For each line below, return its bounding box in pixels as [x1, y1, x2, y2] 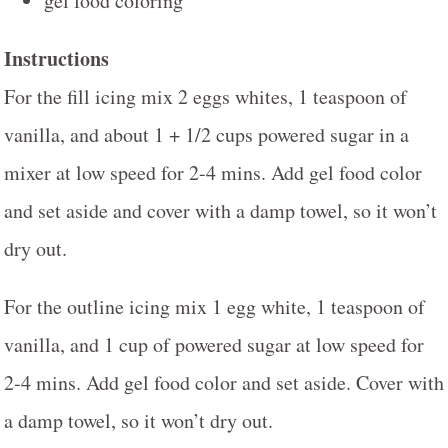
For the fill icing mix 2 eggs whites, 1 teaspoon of [4, 82, 407, 110]
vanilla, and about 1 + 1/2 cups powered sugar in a [4, 120, 409, 148]
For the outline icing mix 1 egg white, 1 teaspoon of [4, 292, 425, 320]
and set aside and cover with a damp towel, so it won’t [4, 196, 437, 224]
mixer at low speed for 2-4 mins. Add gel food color [4, 158, 422, 186]
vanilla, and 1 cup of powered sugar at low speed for [4, 330, 424, 358]
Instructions [4, 43, 109, 73]
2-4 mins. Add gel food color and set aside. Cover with [4, 368, 444, 396]
